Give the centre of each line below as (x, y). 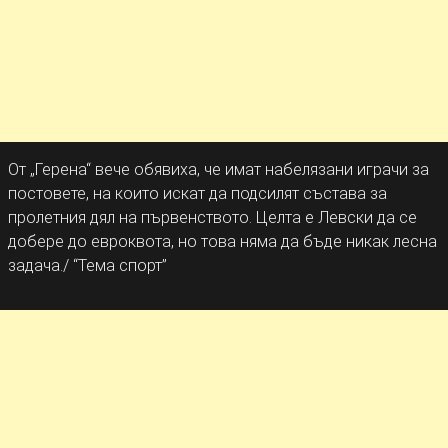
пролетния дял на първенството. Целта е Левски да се (212, 217)
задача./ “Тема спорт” (87, 265)
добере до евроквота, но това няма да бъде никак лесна (222, 241)
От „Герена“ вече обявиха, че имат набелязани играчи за (218, 169)
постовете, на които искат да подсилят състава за (197, 193)
